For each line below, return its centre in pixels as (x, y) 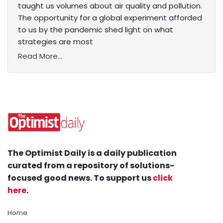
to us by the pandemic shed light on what (96, 30)
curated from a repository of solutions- (91, 166)
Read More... (40, 56)
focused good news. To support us (80, 178)
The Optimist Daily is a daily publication (92, 153)
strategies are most (56, 42)
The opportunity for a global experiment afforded (110, 18)
